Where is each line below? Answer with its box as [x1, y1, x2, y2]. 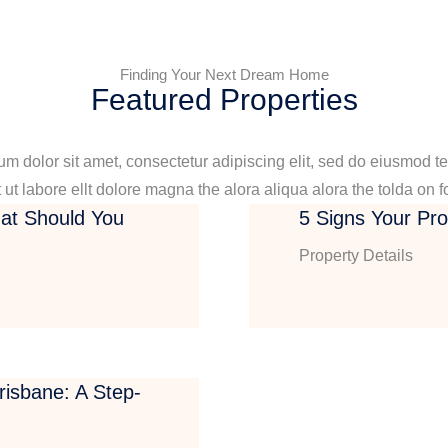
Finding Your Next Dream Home [119, 66, 329, 84]
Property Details [299, 247, 413, 265]
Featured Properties [90, 83, 358, 117]
